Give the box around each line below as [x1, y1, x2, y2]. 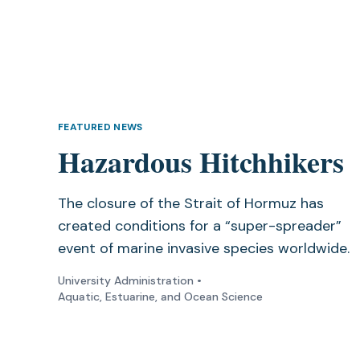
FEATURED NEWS [58, 121, 143, 134]
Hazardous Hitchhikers [58, 141, 344, 183]
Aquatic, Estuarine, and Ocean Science [58, 289, 263, 305]
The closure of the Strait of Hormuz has [58, 194, 324, 214]
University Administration [58, 273, 194, 288]
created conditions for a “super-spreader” [58, 216, 342, 236]
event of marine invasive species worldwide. [58, 239, 350, 259]
